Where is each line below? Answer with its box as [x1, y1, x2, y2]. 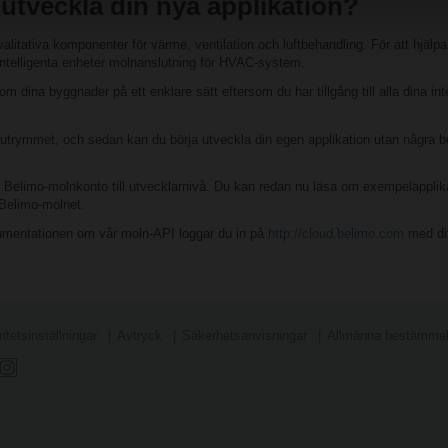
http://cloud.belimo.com [268, 226, 404, 242]
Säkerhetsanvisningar [182, 328, 307, 344]
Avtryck [117, 328, 162, 344]
